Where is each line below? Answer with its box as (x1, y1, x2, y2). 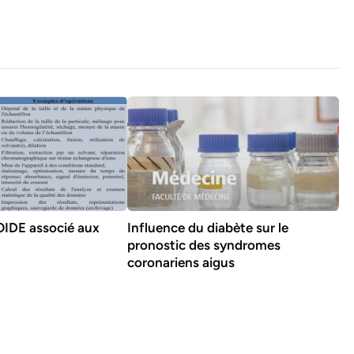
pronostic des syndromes (126, 237, 281, 254)
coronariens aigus (126, 254, 235, 271)
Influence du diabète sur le (126, 220, 288, 236)
